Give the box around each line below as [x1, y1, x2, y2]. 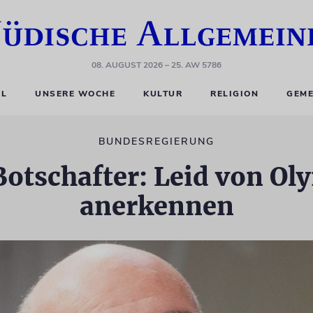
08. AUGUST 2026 [92, 59, 163, 71]
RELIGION [210, 88, 259, 99]
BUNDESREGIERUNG [99, 135, 214, 148]
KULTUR [143, 88, 183, 99]
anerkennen [79, 191, 234, 222]
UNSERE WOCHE [35, 88, 116, 99]
